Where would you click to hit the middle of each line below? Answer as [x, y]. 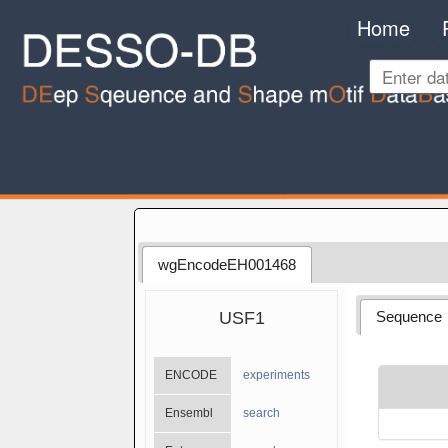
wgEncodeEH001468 [226, 264]
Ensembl [189, 412]
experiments [277, 374]
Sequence [408, 317]
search [262, 412]
